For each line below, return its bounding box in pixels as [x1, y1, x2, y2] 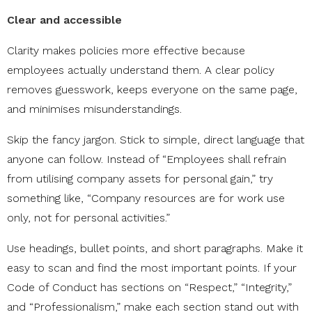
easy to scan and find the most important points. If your [7, 261, 297, 275]
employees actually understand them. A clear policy [7, 63, 274, 77]
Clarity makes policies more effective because [7, 44, 245, 58]
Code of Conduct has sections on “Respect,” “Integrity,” [7, 281, 292, 295]
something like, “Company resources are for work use [7, 192, 285, 205]
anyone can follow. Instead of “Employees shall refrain [7, 153, 286, 166]
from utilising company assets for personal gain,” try [7, 172, 273, 186]
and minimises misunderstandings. [7, 102, 182, 116]
